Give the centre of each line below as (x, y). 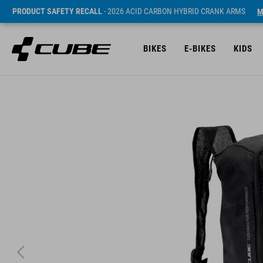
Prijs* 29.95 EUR (45, 95)
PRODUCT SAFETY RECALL (57, 11)
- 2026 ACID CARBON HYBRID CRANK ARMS (174, 11)
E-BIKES (200, 49)
